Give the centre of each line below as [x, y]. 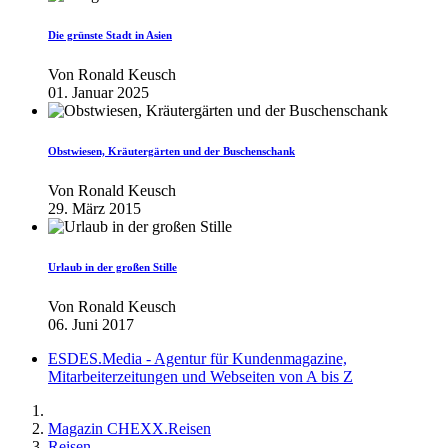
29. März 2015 [94, 208]
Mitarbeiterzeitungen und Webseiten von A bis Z [200, 376]
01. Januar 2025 [98, 92]
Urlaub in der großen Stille [112, 266]
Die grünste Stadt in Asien [110, 34]
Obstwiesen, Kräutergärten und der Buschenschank [171, 150]
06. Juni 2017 [91, 324]
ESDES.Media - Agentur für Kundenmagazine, [197, 358]
